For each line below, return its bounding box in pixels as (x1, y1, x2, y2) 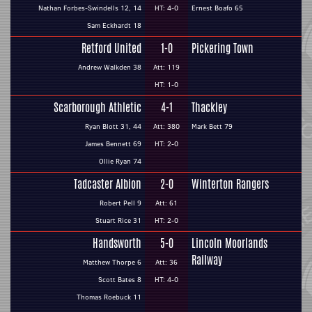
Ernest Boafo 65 (192, 3, 243, 13)
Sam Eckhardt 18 (87, 20, 141, 31)
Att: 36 (155, 257, 178, 267)
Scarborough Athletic (54, 100, 141, 116)
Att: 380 (153, 121, 180, 132)
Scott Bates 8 (98, 274, 141, 285)
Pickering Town (192, 40, 253, 56)
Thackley (192, 100, 227, 116)
